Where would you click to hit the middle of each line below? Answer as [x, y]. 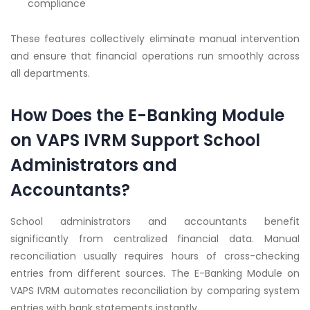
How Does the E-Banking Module [147, 116]
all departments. [50, 74]
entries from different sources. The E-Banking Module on [155, 274]
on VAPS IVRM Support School [135, 140]
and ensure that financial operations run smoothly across [155, 56]
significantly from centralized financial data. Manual [155, 239]
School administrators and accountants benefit [155, 222]
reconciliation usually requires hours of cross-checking [155, 256]
